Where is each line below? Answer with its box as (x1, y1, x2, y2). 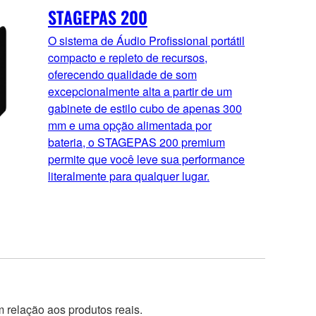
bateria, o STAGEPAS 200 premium (48, 134, 225, 151)
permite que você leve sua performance (48, 151, 245, 168)
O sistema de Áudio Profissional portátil (48, 32, 245, 49)
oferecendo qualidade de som (48, 66, 197, 83)
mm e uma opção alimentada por (48, 117, 212, 134)
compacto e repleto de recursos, (48, 49, 207, 66)
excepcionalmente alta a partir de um (48, 83, 232, 100)
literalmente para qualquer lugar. (48, 168, 209, 185)
